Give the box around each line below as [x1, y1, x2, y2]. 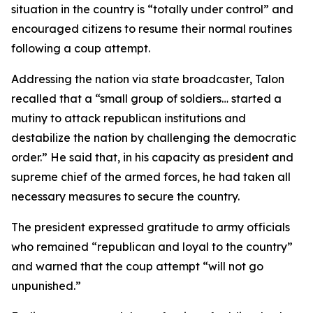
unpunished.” [11, 279, 81, 293]
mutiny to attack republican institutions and [11, 111, 246, 125]
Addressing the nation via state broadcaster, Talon [11, 72, 284, 86]
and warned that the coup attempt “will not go [11, 259, 263, 273]
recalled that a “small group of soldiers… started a [11, 92, 282, 105]
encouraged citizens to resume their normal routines [11, 22, 292, 36]
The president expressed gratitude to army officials [11, 220, 290, 234]
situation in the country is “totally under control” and [11, 2, 293, 16]
